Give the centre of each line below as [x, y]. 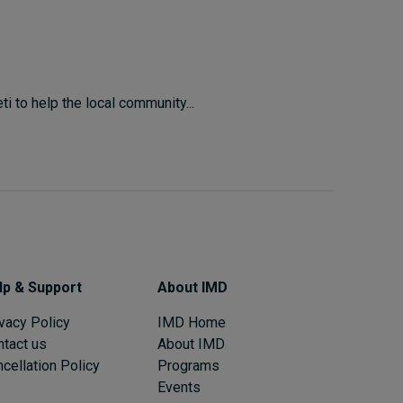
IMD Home [191, 322]
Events [179, 387]
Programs [188, 366]
